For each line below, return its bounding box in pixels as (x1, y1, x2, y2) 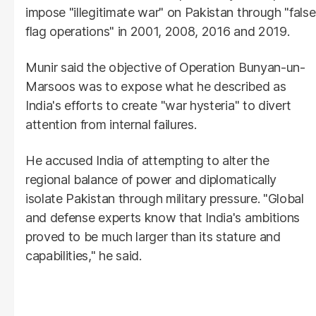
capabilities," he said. (25, 248, 142, 264)
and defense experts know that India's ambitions (25, 210, 300, 226)
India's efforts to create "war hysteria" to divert (25, 98, 291, 114)
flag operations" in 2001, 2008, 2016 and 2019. (25, 24, 290, 39)
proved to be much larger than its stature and (25, 229, 281, 245)
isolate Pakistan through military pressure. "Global (25, 191, 304, 207)
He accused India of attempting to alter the (25, 153, 269, 169)
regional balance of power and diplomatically (25, 172, 276, 188)
